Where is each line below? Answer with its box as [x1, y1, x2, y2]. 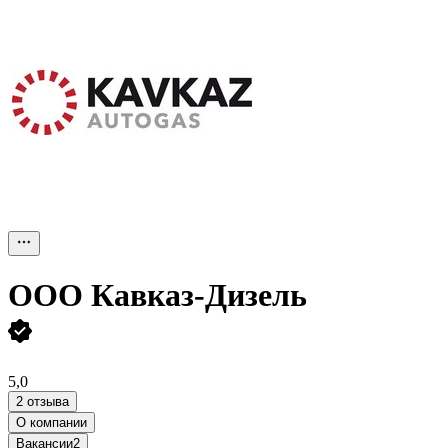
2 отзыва [16, 393, 69, 409]
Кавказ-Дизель [91, 277, 307, 314]
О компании [16, 414, 87, 430]
